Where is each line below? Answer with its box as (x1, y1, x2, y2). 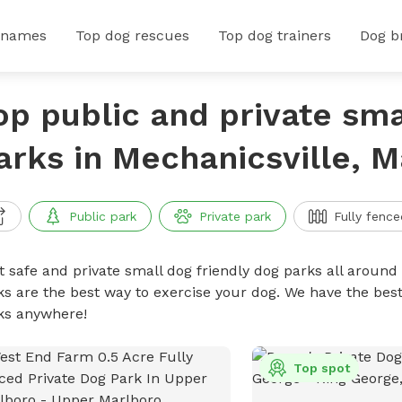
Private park (198, 209, 271, 223)
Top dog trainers (218, 27, 331, 44)
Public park (68, 209, 136, 223)
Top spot (293, 361, 351, 375)
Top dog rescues (75, 27, 189, 44)
